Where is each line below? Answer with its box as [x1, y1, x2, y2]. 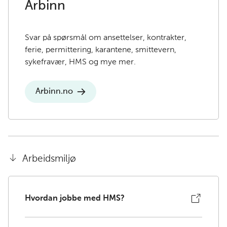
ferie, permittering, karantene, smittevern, [25, 46, 176, 54]
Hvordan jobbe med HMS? [25, 194, 125, 203]
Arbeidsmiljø [20, 154, 76, 164]
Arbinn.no [35, 87, 73, 96]
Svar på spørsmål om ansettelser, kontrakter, [25, 33, 186, 42]
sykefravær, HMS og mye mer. [25, 58, 136, 66]
